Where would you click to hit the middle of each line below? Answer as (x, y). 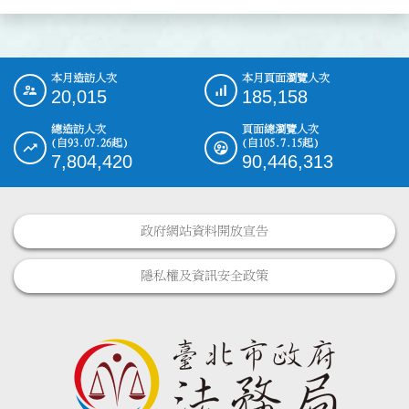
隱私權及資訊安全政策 (204, 276)
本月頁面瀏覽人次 (286, 78)
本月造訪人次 (84, 78)
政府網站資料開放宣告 (204, 231)
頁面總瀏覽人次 (280, 129)
